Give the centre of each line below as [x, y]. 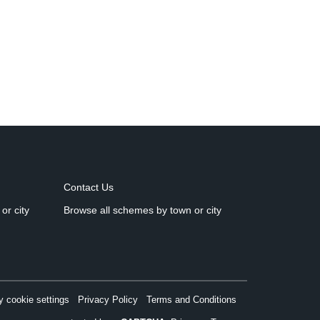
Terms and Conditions [191, 299]
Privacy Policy [108, 299]
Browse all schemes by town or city [142, 210]
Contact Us [89, 187]
